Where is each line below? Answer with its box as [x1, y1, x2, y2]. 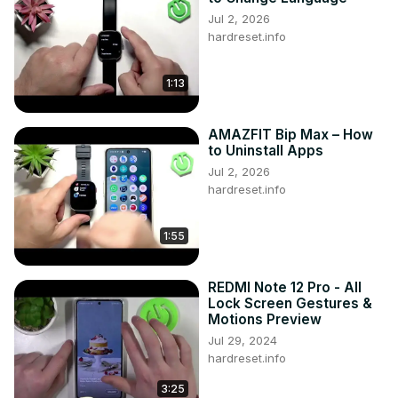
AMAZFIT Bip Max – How [208, 126, 373, 144]
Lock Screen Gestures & [208, 295, 372, 313]
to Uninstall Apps [208, 142, 323, 160]
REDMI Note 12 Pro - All [208, 279, 362, 297]
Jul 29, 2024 [208, 333, 277, 348]
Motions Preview [208, 311, 322, 329]
